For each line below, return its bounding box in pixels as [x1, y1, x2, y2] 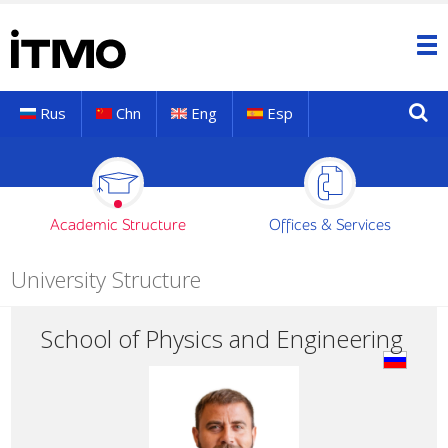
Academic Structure [49, 216, 186, 235]
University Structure [11, 264, 202, 294]
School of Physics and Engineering [41, 322, 404, 355]
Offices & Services [269, 216, 392, 235]
